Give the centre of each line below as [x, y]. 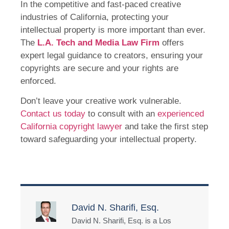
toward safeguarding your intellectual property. [109, 140]
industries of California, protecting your [95, 17]
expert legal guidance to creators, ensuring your [112, 56]
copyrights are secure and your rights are [99, 68]
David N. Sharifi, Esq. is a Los [121, 220]
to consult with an [121, 114]
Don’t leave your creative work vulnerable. [101, 101]
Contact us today [53, 114]
